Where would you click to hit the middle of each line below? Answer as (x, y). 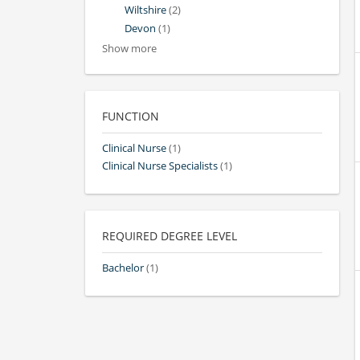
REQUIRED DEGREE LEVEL (170, 236)
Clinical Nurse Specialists (160, 166)
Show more (129, 48)
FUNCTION (131, 116)
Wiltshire (145, 10)
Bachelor (123, 268)
